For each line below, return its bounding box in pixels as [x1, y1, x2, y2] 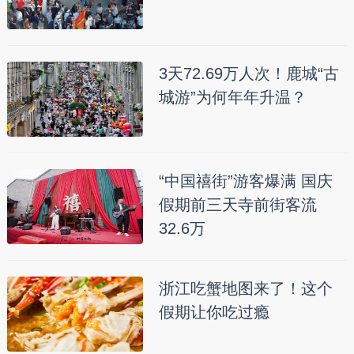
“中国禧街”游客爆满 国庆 [158, 171, 333, 190]
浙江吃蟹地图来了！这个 [158, 279, 333, 297]
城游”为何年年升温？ [158, 88, 307, 106]
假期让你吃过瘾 [158, 303, 269, 321]
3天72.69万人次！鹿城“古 [158, 64, 339, 82]
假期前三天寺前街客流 [158, 195, 317, 213]
